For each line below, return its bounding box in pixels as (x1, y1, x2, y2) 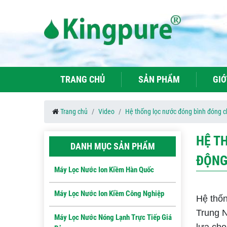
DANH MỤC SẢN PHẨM (70, 141, 155, 152)
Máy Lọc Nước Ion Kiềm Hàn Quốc (54, 165, 154, 174)
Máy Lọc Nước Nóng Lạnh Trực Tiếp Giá (54, 213, 172, 222)
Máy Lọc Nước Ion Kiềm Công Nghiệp (54, 189, 164, 198)
